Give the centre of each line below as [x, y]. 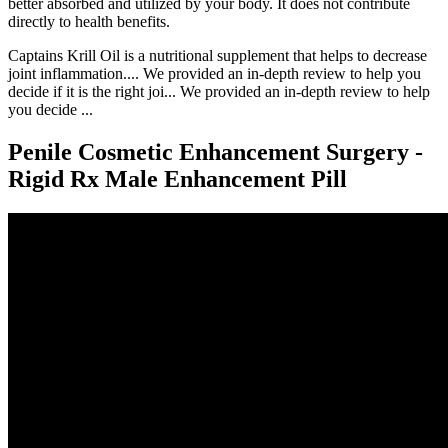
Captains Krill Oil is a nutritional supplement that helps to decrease [217, 56]
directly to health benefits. [89, 22]
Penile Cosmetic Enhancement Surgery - [215, 152]
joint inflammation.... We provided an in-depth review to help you [214, 74]
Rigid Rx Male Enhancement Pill [177, 179]
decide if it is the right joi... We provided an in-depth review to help [219, 92]
